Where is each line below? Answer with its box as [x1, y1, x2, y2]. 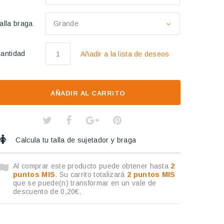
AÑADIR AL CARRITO [50, 89, 125, 97]
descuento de [13, 187, 61, 196]
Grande [53, 19, 78, 27]
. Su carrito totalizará [55, 170, 127, 179]
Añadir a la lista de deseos [80, 49, 169, 58]
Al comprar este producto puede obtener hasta [13, 162, 171, 170]
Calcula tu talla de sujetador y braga [13, 136, 136, 144]
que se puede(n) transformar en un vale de [13, 179, 156, 187]
